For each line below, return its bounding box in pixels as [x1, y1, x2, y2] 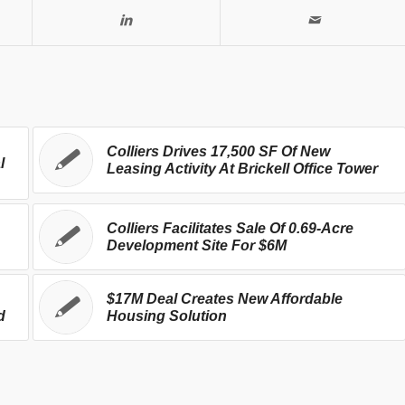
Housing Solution [106, 308, 227, 325]
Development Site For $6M [106, 238, 287, 254]
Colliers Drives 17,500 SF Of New [106, 144, 330, 160]
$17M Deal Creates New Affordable [106, 291, 343, 307]
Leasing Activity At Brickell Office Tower [106, 161, 378, 177]
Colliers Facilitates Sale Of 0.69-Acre [106, 221, 353, 237]
